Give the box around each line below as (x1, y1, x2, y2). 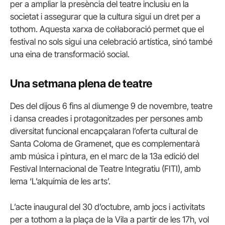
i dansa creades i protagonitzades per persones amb (10, 113, 203, 124)
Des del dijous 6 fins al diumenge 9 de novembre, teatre (10, 100, 212, 111)
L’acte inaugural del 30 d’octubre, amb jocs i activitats (10, 201, 205, 212)
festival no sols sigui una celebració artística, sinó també (10, 36, 212, 47)
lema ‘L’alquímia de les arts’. (10, 176, 110, 186)
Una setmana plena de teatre (10, 77, 152, 90)
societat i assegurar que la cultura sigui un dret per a (10, 11, 200, 22)
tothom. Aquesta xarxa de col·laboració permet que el (10, 24, 204, 34)
